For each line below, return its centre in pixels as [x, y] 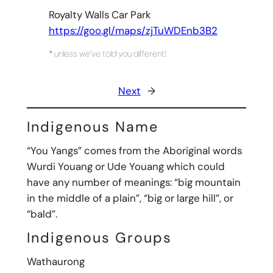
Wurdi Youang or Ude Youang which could [126, 167]
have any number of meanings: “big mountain [133, 183]
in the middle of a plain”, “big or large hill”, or [130, 198]
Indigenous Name [92, 127]
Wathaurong [55, 261]
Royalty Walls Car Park [99, 15]
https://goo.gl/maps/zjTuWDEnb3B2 [133, 31]
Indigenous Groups [99, 237]
